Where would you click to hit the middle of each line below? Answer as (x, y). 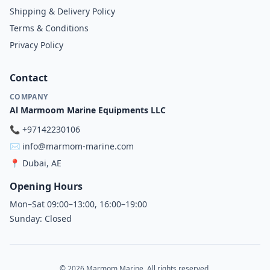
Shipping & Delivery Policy (62, 11)
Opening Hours (46, 186)
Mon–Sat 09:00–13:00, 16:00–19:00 (78, 204)
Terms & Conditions (49, 28)
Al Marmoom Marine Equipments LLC (88, 110)
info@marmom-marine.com (78, 146)
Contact (29, 78)
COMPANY (29, 97)
